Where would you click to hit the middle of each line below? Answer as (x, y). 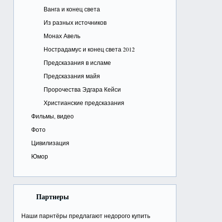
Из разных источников (75, 22)
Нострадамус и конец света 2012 (89, 49)
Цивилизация (50, 143)
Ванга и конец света (72, 9)
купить (141, 216)
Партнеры (52, 196)
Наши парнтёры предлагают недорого (76, 216)
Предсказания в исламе (77, 62)
